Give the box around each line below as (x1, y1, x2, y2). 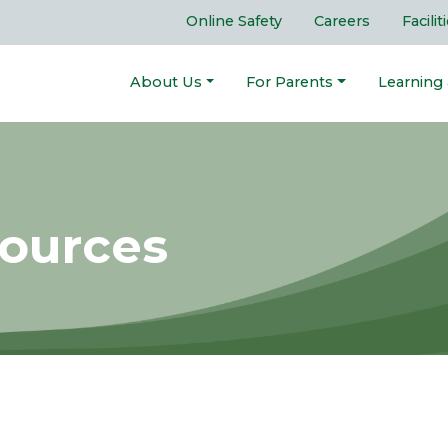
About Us (130, 73, 203, 92)
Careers (314, 12, 370, 31)
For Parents (246, 73, 334, 92)
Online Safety (186, 12, 282, 31)
